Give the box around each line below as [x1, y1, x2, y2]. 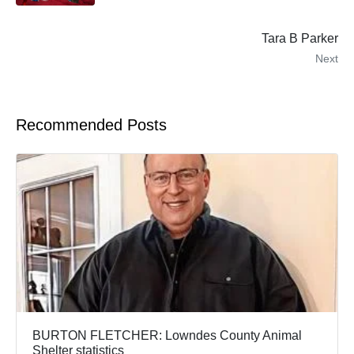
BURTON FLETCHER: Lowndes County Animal [32, 329, 302, 342]
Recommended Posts [16, 116, 167, 134]
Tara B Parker [262, 32, 338, 45]
